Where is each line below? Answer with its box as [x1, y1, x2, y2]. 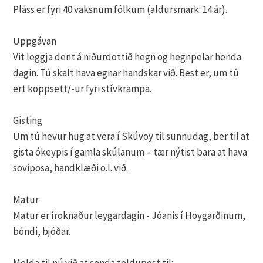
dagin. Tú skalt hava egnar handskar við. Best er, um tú [13, 66, 240, 80]
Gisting [13, 114, 43, 127]
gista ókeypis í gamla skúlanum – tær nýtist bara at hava [13, 146, 248, 159]
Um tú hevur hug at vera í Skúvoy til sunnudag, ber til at [13, 130, 250, 143]
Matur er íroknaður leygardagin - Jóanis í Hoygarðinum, [13, 209, 246, 222]
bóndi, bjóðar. [13, 225, 71, 238]
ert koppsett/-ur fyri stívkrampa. [13, 82, 152, 96]
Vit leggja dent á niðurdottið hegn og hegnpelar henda [13, 50, 242, 64]
